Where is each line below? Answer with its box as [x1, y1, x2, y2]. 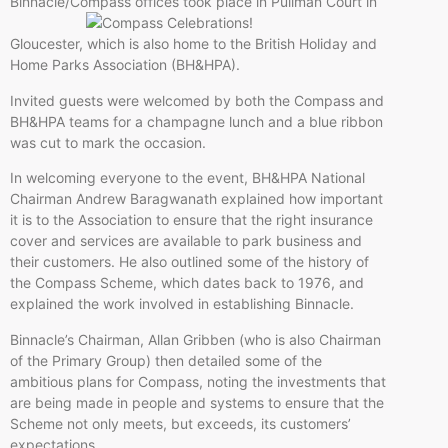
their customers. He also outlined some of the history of [10, 253, 369, 271]
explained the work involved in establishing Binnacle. [10, 295, 358, 313]
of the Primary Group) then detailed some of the [10, 351, 322, 369]
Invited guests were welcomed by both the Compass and [10, 91, 384, 109]
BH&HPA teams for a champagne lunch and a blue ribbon [10, 112, 383, 130]
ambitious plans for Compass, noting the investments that [10, 372, 386, 390]
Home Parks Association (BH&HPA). [10, 56, 244, 74]
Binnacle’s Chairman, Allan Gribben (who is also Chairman [10, 330, 381, 348]
